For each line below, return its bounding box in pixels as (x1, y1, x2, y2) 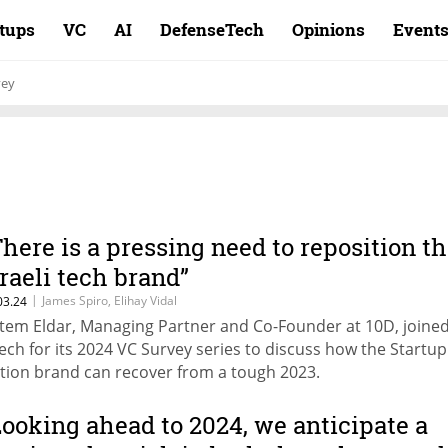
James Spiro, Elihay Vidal (42, 292, 177, 309)
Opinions (292, 18, 365, 41)
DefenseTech (160, 18, 264, 41)
